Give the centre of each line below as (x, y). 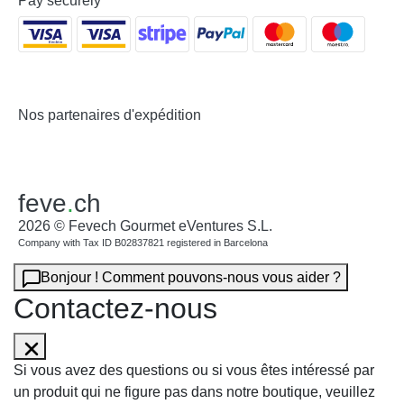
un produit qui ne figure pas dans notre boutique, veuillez (194, 391)
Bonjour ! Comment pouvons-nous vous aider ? (191, 277)
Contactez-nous (115, 308)
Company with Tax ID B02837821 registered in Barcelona (143, 242)
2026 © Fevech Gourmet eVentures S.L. (145, 225)
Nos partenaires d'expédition (110, 115)
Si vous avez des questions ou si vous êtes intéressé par (194, 370)
